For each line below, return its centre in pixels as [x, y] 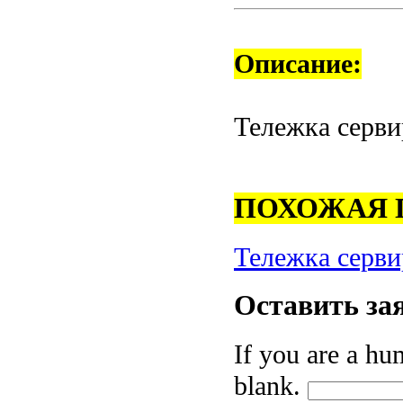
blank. [271, 385]
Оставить [296, 306]
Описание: [298, 64]
